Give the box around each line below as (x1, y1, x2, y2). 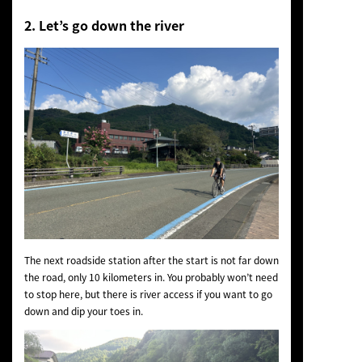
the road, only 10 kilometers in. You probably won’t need (23, 269, 278, 284)
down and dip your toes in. (23, 303, 143, 318)
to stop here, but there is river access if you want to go (23, 286, 272, 301)
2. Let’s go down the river (23, 15, 184, 35)
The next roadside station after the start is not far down (23, 252, 279, 267)
